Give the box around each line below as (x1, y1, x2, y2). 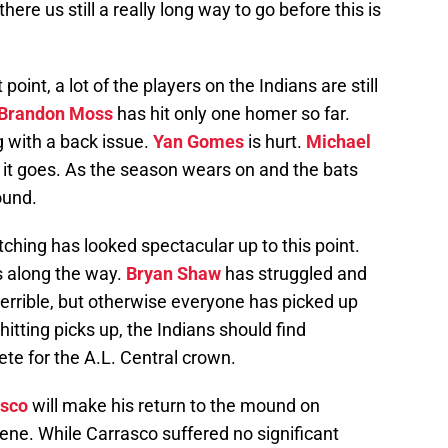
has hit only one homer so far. (113, 103, 350, 125)
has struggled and (221, 263, 367, 285)
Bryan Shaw (126, 263, 221, 285)
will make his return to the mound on (28, 395, 320, 417)
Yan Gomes (153, 131, 244, 153)
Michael (306, 131, 371, 153)
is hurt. (244, 131, 306, 153)
